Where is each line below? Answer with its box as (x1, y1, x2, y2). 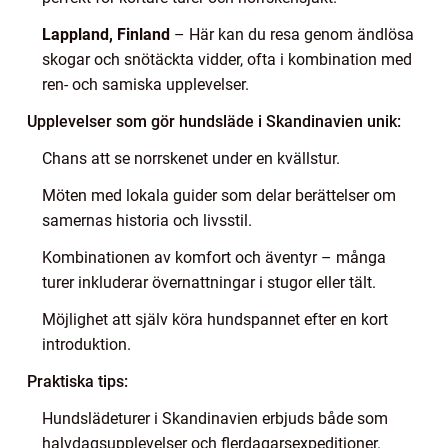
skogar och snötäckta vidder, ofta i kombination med (42, 49, 412, 69)
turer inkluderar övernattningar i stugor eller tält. (42, 272, 376, 292)
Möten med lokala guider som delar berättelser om (42, 185, 396, 205)
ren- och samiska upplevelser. (42, 74, 249, 94)
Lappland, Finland (42, 24, 170, 44)
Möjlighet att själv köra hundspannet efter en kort (42, 309, 388, 329)
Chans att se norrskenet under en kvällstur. (42, 148, 340, 168)
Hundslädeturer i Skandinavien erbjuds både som (42, 408, 388, 428)
